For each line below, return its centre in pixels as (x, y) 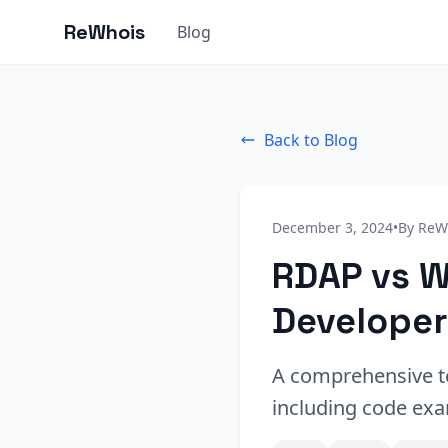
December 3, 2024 (332, 227)
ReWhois (104, 32)
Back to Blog (311, 140)
